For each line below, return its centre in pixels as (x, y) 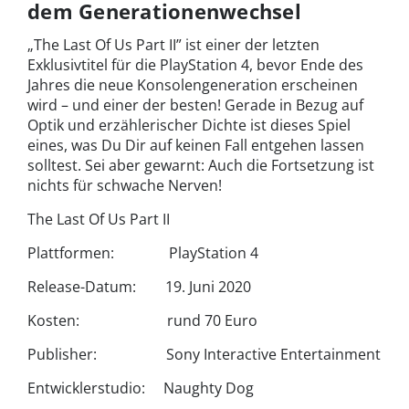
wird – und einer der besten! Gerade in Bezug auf (195, 105)
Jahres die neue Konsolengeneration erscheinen (193, 84)
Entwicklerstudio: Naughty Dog (141, 388)
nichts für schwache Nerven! (125, 185)
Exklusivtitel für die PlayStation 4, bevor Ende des (195, 64)
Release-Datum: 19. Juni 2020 (139, 286)
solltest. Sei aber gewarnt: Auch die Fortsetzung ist (201, 165)
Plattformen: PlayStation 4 (143, 252)
